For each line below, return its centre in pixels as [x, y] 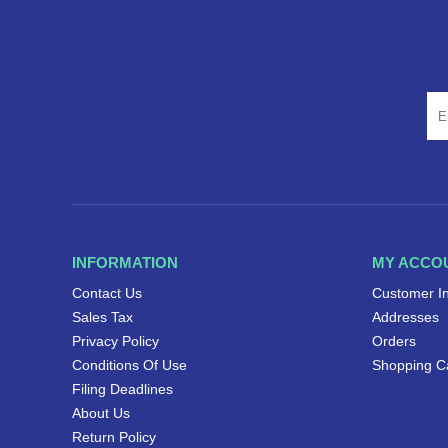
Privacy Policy [115, 341]
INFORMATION [125, 263]
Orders [394, 341]
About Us [101, 413]
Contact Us [107, 293]
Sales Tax [102, 317]
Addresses [405, 317]
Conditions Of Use [129, 365]
